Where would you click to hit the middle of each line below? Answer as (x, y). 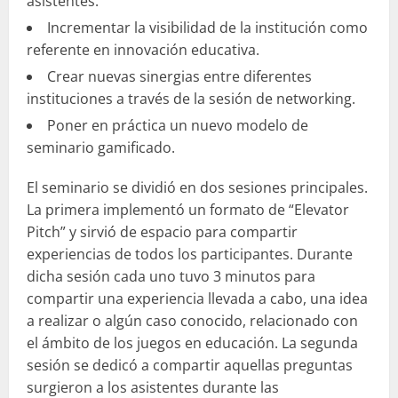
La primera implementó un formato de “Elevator (188, 210)
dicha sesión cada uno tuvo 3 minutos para (171, 277)
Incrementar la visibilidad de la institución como (207, 28)
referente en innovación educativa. (143, 50)
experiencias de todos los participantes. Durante (190, 255)
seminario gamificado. (101, 148)
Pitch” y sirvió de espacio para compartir (162, 232)
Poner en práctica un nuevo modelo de (178, 126)
